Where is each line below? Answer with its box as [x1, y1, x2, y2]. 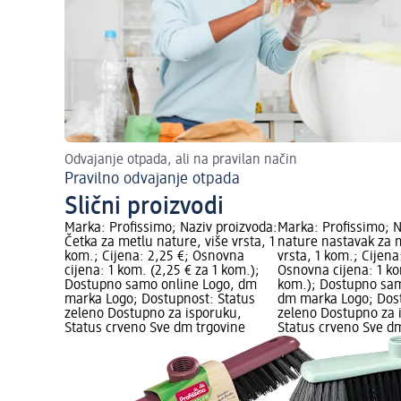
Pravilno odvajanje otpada [64, 171, 240, 188]
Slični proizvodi [64, 194, 224, 220]
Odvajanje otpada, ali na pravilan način [64, 153, 297, 168]
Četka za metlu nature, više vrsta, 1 [64, 235, 275, 251]
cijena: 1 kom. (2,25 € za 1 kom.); [64, 264, 260, 279]
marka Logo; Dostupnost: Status [64, 293, 255, 308]
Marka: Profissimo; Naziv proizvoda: [64, 221, 277, 236]
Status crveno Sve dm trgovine [64, 321, 245, 337]
